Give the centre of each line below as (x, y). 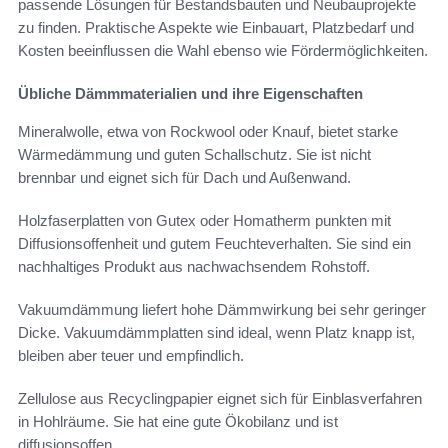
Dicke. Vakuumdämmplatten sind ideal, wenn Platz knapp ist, (216, 333)
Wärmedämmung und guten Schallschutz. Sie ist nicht (194, 155)
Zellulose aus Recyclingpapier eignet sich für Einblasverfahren (220, 399)
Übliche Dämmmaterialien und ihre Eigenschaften (190, 94)
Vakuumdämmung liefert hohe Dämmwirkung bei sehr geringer (222, 310)
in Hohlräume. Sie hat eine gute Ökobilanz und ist (178, 422)
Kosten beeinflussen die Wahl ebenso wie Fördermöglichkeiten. (223, 51)
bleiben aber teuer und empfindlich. (131, 356)
